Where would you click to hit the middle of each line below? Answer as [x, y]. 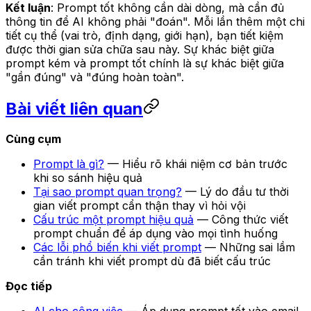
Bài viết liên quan [74, 108]
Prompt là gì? [69, 164]
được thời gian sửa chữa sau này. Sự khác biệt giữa [140, 49]
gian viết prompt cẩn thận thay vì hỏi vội [140, 206]
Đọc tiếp [29, 286]
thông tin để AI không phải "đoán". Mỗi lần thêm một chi [155, 21]
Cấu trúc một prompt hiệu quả [114, 220]
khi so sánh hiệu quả [88, 178]
